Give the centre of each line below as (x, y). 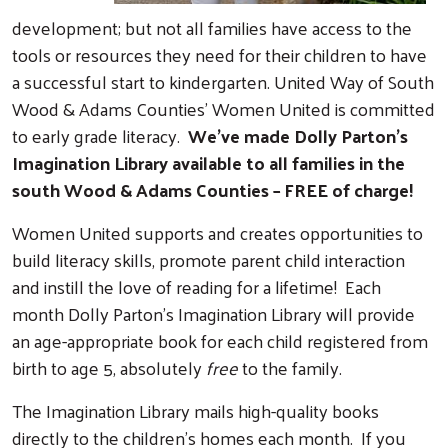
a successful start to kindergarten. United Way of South (223, 81)
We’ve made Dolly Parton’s (298, 135)
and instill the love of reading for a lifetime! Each (196, 286)
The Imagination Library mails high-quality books (195, 410)
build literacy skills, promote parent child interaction (208, 259)
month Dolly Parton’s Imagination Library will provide (213, 313)
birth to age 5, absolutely (107, 367)
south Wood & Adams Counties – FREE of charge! (216, 189)
